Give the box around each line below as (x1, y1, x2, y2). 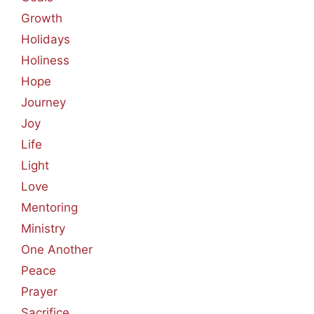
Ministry (21, 221, 65, 235)
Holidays (21, 32, 70, 46)
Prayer (21, 285, 57, 299)
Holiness (21, 53, 69, 67)
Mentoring (21, 200, 78, 214)
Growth (21, 11, 62, 25)
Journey (21, 95, 66, 109)
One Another (21, 243, 93, 257)
